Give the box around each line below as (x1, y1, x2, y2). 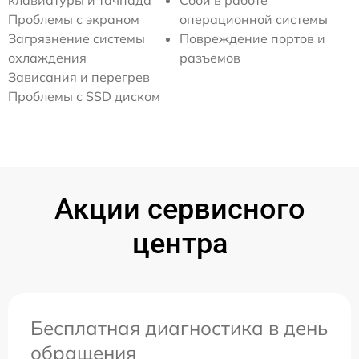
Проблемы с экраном (8, 11, 139, 27)
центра (131, 227, 228, 260)
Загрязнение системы (8, 30, 145, 46)
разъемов (179, 50, 240, 66)
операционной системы (179, 11, 328, 27)
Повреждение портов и (179, 30, 325, 46)
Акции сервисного (54, 192, 305, 226)
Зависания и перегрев (8, 69, 150, 85)
